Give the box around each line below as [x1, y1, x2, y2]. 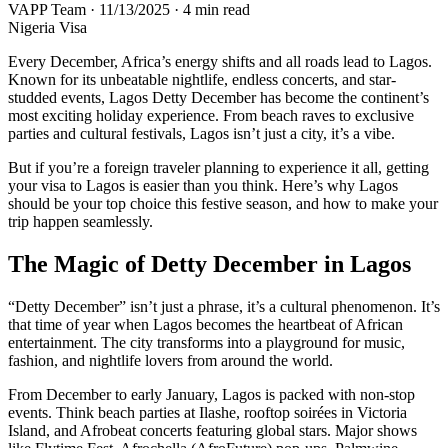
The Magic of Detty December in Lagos [8, 250, 411, 277]
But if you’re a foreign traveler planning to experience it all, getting [8, 158, 429, 176]
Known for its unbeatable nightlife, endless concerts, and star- [8, 70, 396, 88]
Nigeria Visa [8, 18, 87, 36]
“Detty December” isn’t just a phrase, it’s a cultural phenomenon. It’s [8, 297, 440, 315]
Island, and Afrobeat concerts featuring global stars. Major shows [8, 421, 417, 439]
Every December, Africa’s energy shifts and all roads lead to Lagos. [8, 52, 432, 70]
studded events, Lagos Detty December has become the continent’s [8, 88, 429, 106]
